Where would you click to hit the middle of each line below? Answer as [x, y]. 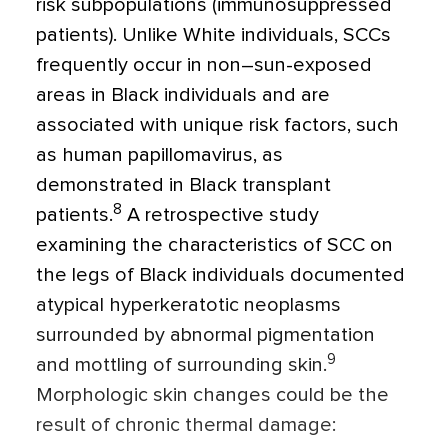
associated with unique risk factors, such [217, 125]
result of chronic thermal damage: [186, 425]
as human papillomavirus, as [159, 155]
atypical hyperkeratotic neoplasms [188, 305]
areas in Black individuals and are [183, 95]
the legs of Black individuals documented [220, 275]
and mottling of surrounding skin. [181, 365]
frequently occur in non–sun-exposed [204, 65]
